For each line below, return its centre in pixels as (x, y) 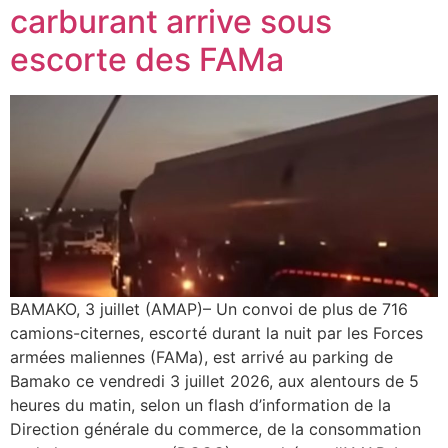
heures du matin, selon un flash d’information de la (200, 404)
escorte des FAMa (147, 59)
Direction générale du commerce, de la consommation (215, 428)
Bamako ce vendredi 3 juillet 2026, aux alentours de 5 (214, 380)
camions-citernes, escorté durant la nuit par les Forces (216, 332)
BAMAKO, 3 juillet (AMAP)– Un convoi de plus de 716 (209, 308)
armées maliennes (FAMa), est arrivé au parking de (201, 356)
